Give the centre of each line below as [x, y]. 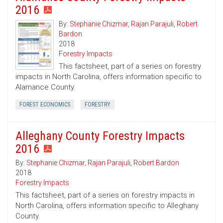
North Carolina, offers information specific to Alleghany [107, 206]
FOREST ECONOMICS [45, 105]
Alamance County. [46, 87]
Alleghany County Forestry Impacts [100, 136]
